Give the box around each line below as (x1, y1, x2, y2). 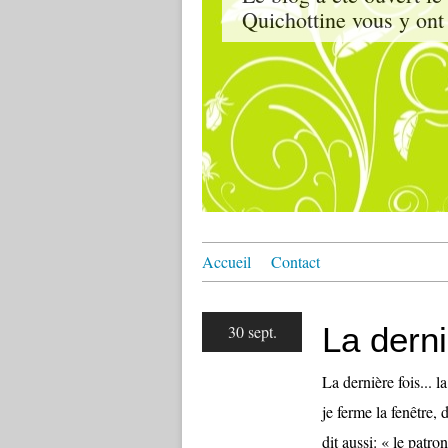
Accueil (202, 251, 251, 272)
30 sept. (227, 321, 277, 342)
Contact (271, 251, 320, 272)
